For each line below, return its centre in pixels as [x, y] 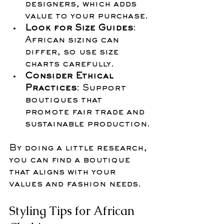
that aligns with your [64, 173]
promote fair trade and [86, 113]
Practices [51, 89]
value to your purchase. [86, 17]
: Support [103, 89]
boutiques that [65, 101]
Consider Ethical [70, 77]
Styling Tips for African [73, 211]
